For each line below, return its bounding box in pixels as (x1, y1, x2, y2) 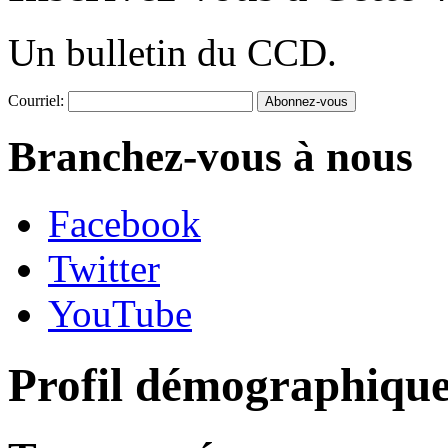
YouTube (48, 292, 192, 336)
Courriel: (8, 92, 64, 110)
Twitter (48, 247, 160, 291)
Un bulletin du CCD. (8, 31, 337, 75)
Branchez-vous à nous (8, 133, 413, 181)
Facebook (48, 202, 201, 246)
